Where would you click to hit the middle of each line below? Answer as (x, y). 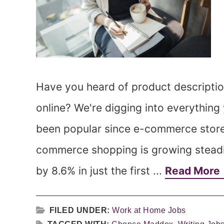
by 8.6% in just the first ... (100, 171)
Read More (194, 171)
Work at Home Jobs (149, 210)
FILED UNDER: (80, 210)
